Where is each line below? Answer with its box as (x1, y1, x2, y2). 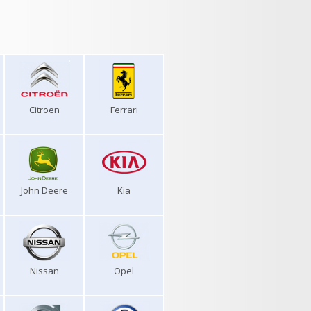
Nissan (29, 264, 59, 277)
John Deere (20, 184, 68, 196)
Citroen (28, 103, 60, 116)
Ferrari (110, 103, 138, 116)
